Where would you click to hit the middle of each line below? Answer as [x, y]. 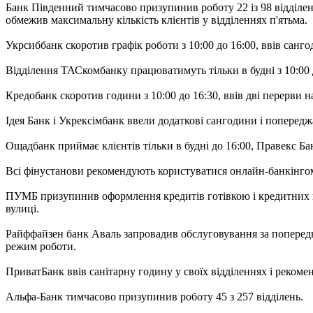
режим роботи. [41, 246]
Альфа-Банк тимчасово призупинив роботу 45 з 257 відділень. [154, 296]
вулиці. [22, 208]
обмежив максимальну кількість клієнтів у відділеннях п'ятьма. [156, 20]
